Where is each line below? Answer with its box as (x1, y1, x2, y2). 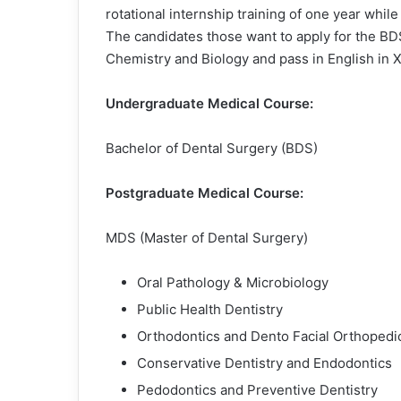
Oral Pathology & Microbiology (137, 273, 328, 291)
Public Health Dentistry (137, 300, 283, 318)
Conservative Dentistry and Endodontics (137, 354, 392, 371)
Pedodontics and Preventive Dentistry (137, 380, 378, 398)
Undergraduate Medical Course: (106, 94, 313, 112)
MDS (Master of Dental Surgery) (106, 228, 308, 246)
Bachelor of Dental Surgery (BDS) (106, 139, 318, 157)
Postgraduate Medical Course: (106, 183, 303, 201)
